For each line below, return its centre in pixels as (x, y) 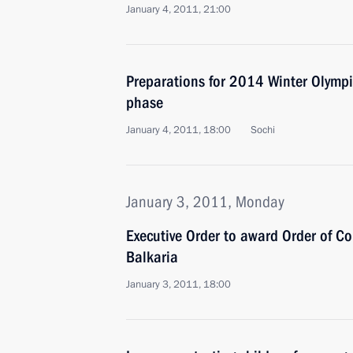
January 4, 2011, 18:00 (178, 130)
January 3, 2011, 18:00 (178, 284)
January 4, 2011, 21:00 (178, 9)
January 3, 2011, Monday (205, 202)
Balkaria (152, 257)
